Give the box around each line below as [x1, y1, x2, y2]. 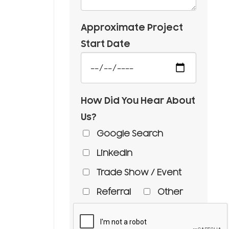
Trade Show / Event [96, 167, 181, 178]
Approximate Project [80, 21, 183, 33]
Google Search [96, 128, 163, 139]
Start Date [80, 38, 130, 50]
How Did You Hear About [80, 95, 195, 106]
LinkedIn [96, 148, 132, 158]
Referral [96, 187, 131, 197]
